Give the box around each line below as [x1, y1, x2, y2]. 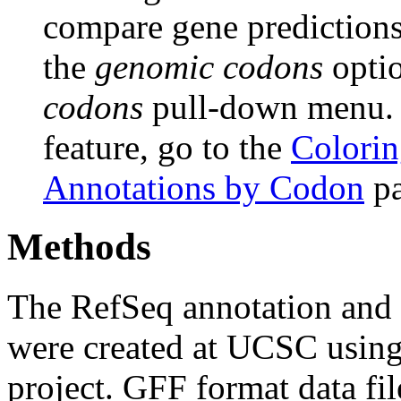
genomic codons [95, 47, 323, 86]
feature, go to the [43, 127, 291, 166]
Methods [7, 226, 151, 269]
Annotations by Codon [43, 167, 364, 207]
